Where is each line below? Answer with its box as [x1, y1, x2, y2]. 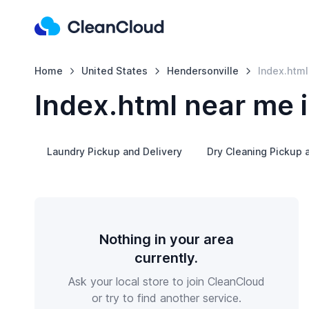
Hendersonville [167, 65, 239, 77]
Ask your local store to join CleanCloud [68, 275, 265, 288]
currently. [134, 250, 199, 266]
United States [81, 65, 148, 77]
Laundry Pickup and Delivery [46, 146, 182, 157]
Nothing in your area [99, 231, 234, 248]
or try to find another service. [91, 291, 241, 305]
